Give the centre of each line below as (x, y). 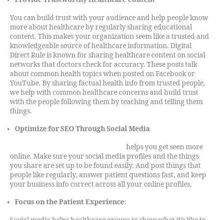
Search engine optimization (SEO (66, 147)
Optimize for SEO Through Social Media (82, 129)
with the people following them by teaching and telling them (106, 102)
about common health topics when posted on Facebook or (102, 74)
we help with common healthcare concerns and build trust (104, 92)
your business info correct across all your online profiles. (101, 184)
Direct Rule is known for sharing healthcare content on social (108, 55)
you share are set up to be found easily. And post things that (105, 165)
